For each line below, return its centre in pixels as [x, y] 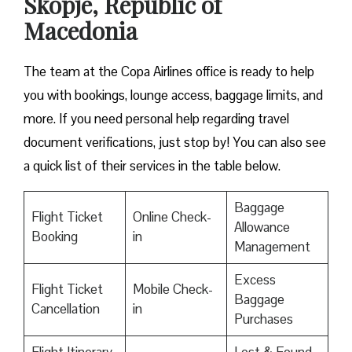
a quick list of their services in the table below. [152, 166]
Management [272, 247]
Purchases [263, 319]
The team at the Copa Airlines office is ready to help [169, 72]
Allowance [262, 227]
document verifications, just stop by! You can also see [175, 143]
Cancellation [65, 309]
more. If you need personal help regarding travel [156, 119]
